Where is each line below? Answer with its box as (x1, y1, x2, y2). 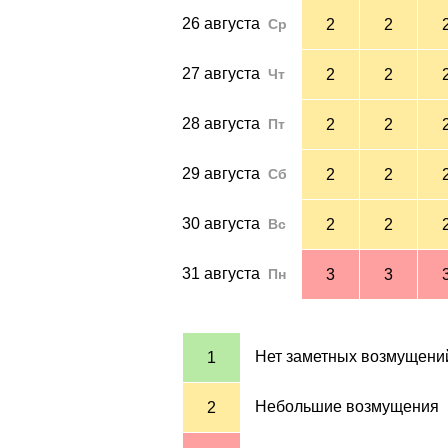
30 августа (182, 214, 260, 232)
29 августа (182, 164, 260, 182)
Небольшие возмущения (255, 397, 439, 415)
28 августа (182, 114, 260, 132)
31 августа (182, 264, 260, 282)
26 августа (182, 14, 260, 32)
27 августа (182, 64, 260, 82)
